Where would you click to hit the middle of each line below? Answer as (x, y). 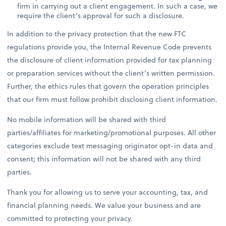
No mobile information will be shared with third (87, 120)
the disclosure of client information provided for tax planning (110, 60)
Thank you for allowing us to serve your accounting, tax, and (108, 192)
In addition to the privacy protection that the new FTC (97, 34)
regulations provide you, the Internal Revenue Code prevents (109, 47)
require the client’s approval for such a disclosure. (101, 16)
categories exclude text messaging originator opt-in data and (110, 146)
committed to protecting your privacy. (70, 218)
